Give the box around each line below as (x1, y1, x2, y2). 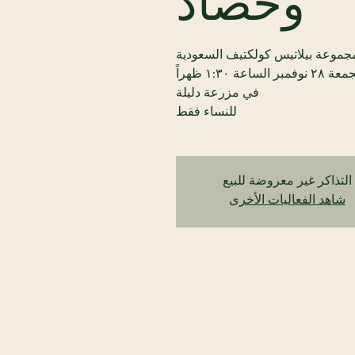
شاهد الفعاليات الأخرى (228, 194, 345, 207)
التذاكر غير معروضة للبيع (222, 175, 352, 188)
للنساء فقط (176, 106, 237, 119)
